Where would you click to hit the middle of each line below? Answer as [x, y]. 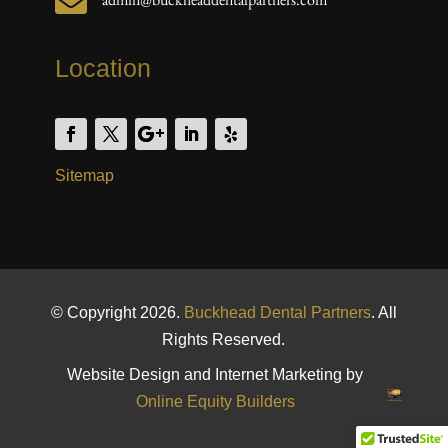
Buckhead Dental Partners [277, 312]
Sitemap [84, 175]
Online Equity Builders [215, 401]
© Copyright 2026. [117, 312]
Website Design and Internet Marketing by [215, 374]
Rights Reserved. [224, 339]
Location [102, 67]
